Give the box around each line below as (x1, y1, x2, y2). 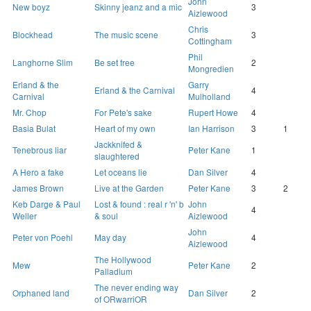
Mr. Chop (12, 106, 47, 119)
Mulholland (188, 90, 230, 103)
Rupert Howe (188, 106, 238, 119)
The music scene (94, 28, 158, 41)
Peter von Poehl (12, 231, 73, 244)
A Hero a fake (12, 166, 64, 178)
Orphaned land (12, 287, 69, 299)
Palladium (94, 265, 133, 278)
